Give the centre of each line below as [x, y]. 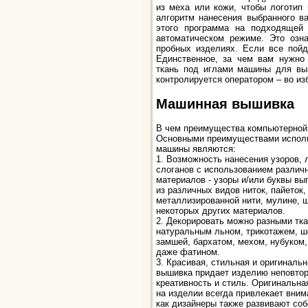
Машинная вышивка [225, 103]
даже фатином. [188, 252]
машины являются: [196, 148]
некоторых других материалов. [221, 210]
